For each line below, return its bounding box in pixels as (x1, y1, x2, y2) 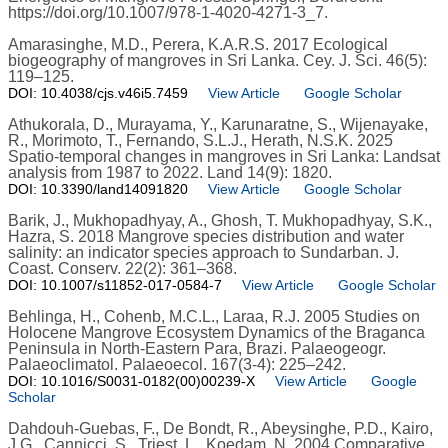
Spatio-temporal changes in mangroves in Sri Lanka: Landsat (8, 148, 440, 166)
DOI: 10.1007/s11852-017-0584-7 (8, 277, 222, 294)
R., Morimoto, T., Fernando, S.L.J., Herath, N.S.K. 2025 (8, 132, 393, 150)
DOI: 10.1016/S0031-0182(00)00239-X (8, 373, 255, 390)
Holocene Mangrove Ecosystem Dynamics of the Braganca (8, 324, 425, 342)
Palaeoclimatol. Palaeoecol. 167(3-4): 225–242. (8, 356, 346, 374)
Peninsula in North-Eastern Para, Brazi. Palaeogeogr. (8, 340, 386, 358)
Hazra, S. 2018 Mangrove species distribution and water (8, 228, 404, 246)
